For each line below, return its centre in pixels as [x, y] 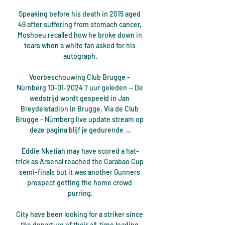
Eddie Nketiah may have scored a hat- [80, 151]
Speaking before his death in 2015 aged [80, 14]
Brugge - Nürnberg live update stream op [80, 120]
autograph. [80, 56]
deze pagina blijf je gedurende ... [80, 130]
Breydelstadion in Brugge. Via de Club [80, 109]
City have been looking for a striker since [80, 214]
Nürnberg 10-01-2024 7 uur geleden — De [80, 88]
